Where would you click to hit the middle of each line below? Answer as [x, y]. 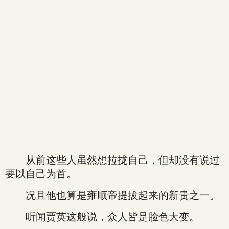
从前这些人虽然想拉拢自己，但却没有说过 [112, 160]
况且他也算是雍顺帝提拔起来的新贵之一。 [112, 195]
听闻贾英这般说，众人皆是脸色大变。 [102, 217]
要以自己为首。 [41, 174]
